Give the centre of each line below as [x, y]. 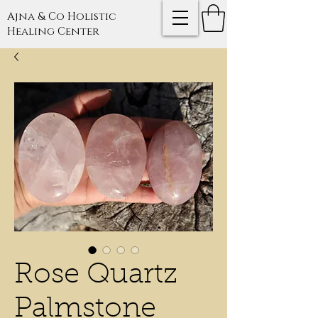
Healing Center [53, 32]
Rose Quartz [96, 275]
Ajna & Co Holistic [62, 17]
